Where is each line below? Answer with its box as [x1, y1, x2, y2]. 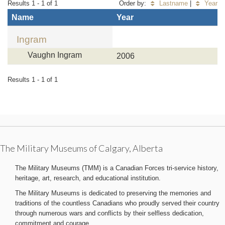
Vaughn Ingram [28, 51, 82, 59]
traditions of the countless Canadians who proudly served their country [15, 199, 219, 207]
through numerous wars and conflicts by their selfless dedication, [15, 209, 204, 217]
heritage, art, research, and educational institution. [15, 174, 161, 182]
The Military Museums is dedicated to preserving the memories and [15, 189, 211, 197]
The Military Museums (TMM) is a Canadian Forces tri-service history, [15, 164, 218, 172]
